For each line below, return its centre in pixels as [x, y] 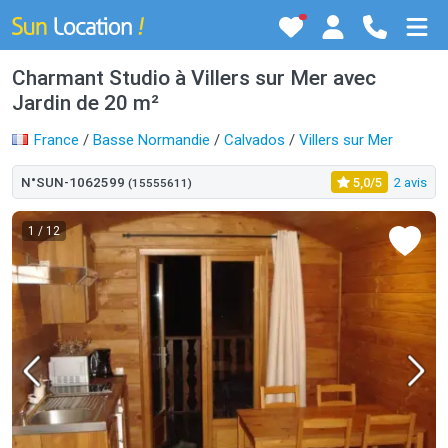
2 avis [410, 182]
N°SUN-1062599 [74, 182]
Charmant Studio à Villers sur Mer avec [194, 78]
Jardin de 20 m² [85, 103]
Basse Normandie [151, 140]
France [56, 140]
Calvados [254, 140]
